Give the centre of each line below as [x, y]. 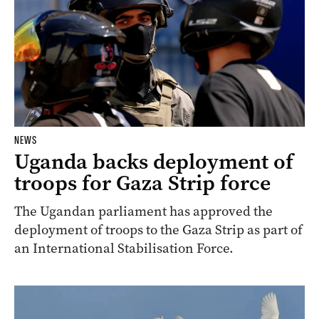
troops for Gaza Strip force [142, 183]
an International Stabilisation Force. [124, 248]
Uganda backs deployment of [154, 161]
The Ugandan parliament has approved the [143, 211]
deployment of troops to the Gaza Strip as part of [158, 229]
